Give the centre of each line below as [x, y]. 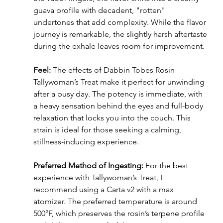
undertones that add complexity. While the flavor [120, 22]
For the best [167, 166]
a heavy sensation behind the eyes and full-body [119, 106]
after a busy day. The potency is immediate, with [119, 94]
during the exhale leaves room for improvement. [119, 46]
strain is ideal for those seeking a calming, [108, 130]
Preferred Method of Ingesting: [89, 166]
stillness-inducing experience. [86, 142]
